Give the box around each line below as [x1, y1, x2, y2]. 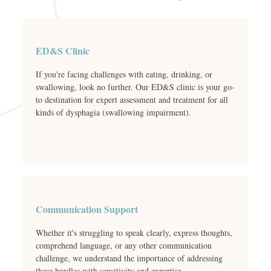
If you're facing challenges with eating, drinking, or [36, 68, 212, 80]
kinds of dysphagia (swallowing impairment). [36, 106, 191, 118]
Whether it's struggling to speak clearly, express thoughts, [36, 226, 232, 238]
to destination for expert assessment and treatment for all [36, 93, 228, 105]
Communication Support [36, 201, 138, 216]
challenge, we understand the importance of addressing [36, 252, 223, 264]
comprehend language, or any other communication [36, 239, 212, 251]
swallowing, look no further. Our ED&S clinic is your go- [36, 80, 235, 93]
